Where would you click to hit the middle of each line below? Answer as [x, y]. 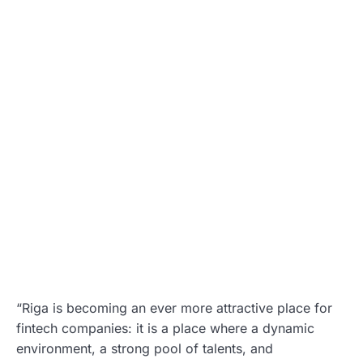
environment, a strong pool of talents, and [145, 349]
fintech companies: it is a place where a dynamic [165, 329]
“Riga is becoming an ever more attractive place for [174, 308]
